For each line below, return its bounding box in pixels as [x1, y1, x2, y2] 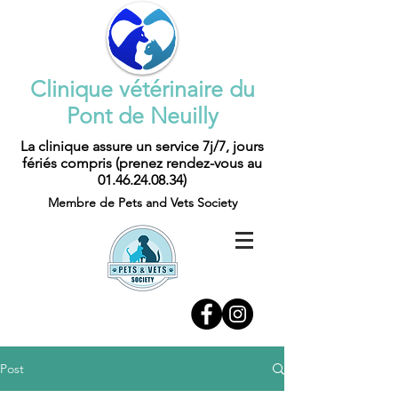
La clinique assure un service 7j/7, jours [20, 138, 264, 155]
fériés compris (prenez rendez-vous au [22, 155, 262, 171]
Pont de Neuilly [66, 102, 219, 129]
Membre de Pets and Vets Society [48, 195, 237, 211]
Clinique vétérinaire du [29, 76, 255, 102]
